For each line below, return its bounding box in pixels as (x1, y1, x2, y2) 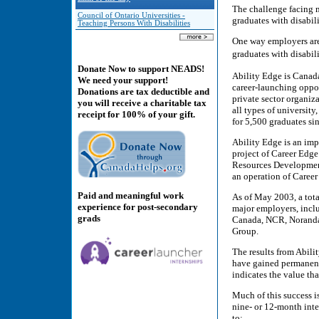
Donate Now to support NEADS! (78, 63, 204, 75)
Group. (232, 225, 258, 236)
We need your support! (78, 75, 168, 86)
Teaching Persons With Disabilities (78, 19, 190, 27)
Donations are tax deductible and (78, 86, 209, 98)
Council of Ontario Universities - (78, 11, 185, 19)
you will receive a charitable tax (78, 98, 206, 109)
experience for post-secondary (78, 201, 198, 212)
